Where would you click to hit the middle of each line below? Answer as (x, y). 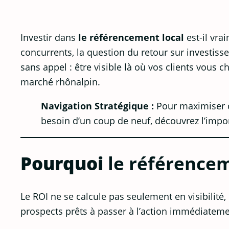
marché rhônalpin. (60, 81)
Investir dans (49, 37)
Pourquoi (64, 164)
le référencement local (131, 37)
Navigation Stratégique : (97, 105)
